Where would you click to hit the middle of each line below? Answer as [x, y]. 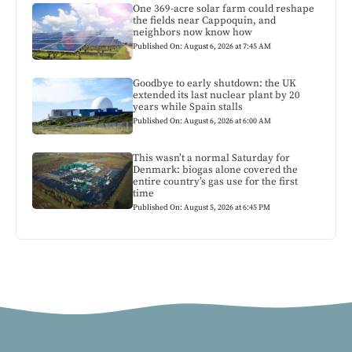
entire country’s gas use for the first [216, 182]
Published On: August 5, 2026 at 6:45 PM [202, 208]
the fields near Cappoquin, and [205, 21]
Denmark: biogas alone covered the [216, 170]
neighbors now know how [193, 33]
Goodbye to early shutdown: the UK [215, 84]
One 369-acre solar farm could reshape [224, 9]
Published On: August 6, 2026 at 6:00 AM [202, 121]
